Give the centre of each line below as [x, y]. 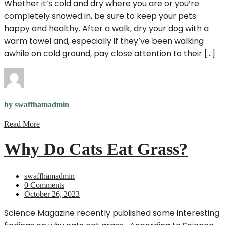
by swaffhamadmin [37, 105]
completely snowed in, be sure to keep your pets [100, 16]
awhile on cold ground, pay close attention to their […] [110, 54]
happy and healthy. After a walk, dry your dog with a [106, 29]
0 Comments [44, 185]
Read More [22, 124]
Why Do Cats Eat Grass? [96, 149]
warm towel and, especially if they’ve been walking [104, 41]
